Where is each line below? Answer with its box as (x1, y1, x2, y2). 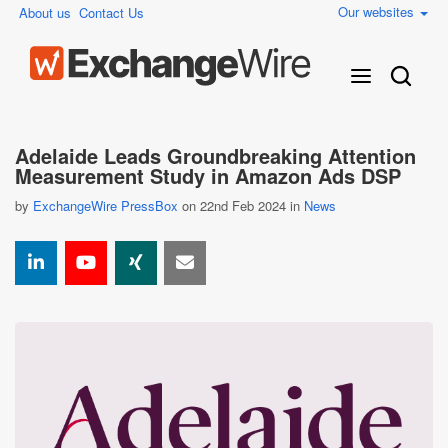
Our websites (338, 2, 418, 21)
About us (19, 3, 71, 22)
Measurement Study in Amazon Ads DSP (15, 161, 401, 190)
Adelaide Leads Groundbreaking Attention (15, 141, 416, 170)
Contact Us (79, 3, 144, 22)
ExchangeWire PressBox (33, 196, 178, 215)
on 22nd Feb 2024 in (178, 196, 304, 215)
